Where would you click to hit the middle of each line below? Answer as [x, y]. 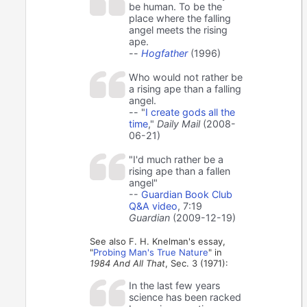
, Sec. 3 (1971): [197, 263]
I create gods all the [191, 112]
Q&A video [153, 206]
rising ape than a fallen [180, 171]
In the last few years [175, 286]
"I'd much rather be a [176, 160]
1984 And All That [128, 263]
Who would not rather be [186, 77]
